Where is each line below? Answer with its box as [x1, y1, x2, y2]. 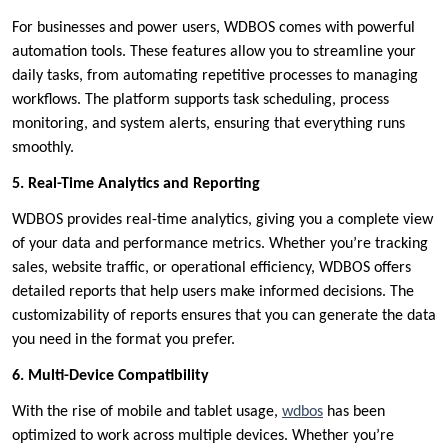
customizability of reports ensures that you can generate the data [12, 308, 436, 325]
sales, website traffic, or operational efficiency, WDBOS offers [12, 260, 411, 277]
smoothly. [12, 140, 74, 157]
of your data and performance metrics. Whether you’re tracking [12, 236, 428, 253]
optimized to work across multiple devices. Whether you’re [12, 428, 394, 445]
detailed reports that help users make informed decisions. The [12, 284, 414, 301]
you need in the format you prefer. [12, 332, 235, 349]
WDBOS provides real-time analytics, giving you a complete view [12, 212, 433, 229]
